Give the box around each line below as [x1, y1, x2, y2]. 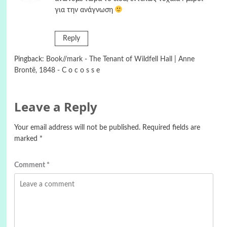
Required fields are [142, 124, 200, 131]
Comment [14, 162, 47, 169]
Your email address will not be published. [14, 124, 140, 131]
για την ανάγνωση [54, 7, 115, 14]
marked [14, 135, 40, 142]
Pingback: [14, 56, 46, 63]
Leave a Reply [14, 98, 97, 115]
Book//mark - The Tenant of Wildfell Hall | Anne [46, 56, 195, 63]
